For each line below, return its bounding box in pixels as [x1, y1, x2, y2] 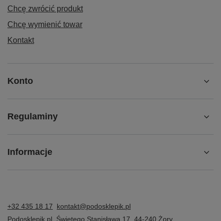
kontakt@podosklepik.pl [57, 202, 131, 211]
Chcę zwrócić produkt [7, 4, 83, 13]
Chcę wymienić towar [7, 20, 82, 29]
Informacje [7, 147, 52, 157]
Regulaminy [7, 111, 58, 122]
